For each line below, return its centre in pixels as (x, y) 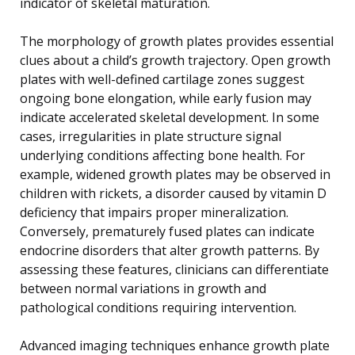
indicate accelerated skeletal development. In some (170, 117)
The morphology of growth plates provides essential (177, 41)
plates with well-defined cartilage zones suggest (162, 79)
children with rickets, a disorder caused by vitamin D (173, 193)
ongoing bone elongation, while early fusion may (166, 98)
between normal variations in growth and (143, 288)
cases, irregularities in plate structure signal (151, 136)
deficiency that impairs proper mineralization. (154, 212)
